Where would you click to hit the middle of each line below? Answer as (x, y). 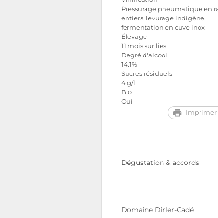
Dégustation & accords (160, 163)
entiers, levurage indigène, (163, 18)
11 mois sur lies (144, 46)
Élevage (134, 37)
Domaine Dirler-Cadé (157, 210)
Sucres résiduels (147, 74)
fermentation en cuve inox (163, 27)
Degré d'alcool (144, 55)
